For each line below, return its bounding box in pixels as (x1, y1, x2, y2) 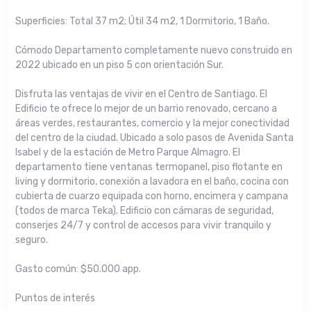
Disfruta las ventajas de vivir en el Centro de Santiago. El (15, 88, 267, 101)
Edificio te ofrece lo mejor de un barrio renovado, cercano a (15, 103, 277, 115)
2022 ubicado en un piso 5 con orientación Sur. (15, 59, 224, 72)
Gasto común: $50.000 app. (15, 263, 141, 276)
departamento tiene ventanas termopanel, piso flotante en (15, 161, 283, 174)
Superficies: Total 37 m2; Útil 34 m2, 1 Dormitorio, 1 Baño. (15, 15, 269, 28)
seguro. (15, 234, 48, 246)
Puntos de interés (15, 292, 95, 305)
